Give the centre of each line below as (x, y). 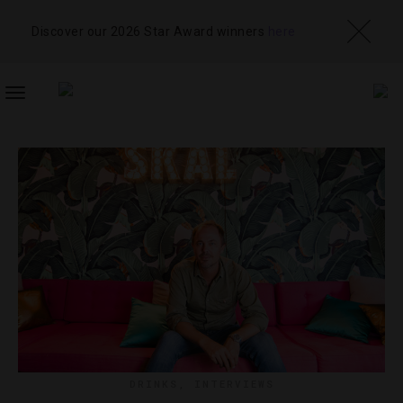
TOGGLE (39, 102)
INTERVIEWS (234, 384)
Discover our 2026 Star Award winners (150, 31)
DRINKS (153, 384)
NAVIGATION (52, 138)
